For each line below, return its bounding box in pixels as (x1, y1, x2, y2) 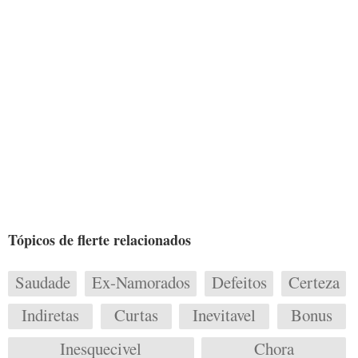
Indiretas (21, 304, 79, 327)
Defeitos (211, 270, 267, 293)
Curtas (113, 304, 158, 327)
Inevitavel (193, 304, 257, 327)
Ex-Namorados (91, 270, 190, 293)
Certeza (288, 270, 340, 293)
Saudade (14, 270, 70, 293)
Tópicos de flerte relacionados (8, 229, 191, 250)
